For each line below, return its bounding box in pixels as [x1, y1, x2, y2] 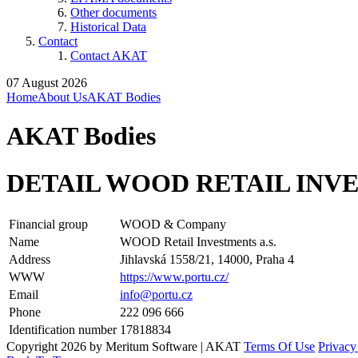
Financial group [9, 217, 88, 232]
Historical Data [70, 20, 146, 34]
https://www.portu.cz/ [120, 270, 229, 284]
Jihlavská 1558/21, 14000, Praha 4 [120, 253, 294, 267]
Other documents [70, 6, 157, 19]
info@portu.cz [120, 288, 193, 302]
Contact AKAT [70, 49, 147, 62]
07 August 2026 [6, 76, 87, 89]
